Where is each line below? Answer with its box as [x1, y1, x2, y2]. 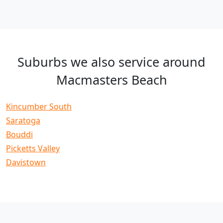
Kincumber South [6, 101, 72, 112]
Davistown [6, 157, 46, 168]
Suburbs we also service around [17, 53, 206, 71]
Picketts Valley [6, 143, 60, 154]
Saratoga [6, 115, 40, 126]
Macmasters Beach [56, 71, 167, 89]
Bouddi [6, 129, 33, 140]
